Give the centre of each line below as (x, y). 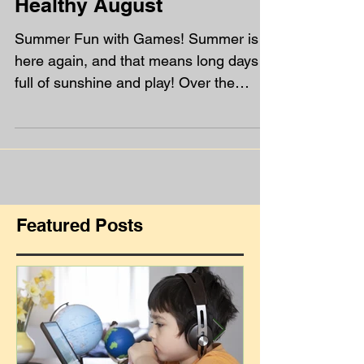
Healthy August (89, 70)
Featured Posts (80, 290)
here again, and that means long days (136, 126)
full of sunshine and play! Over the (125, 147)
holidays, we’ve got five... (95, 169)
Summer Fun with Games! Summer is (136, 104)
